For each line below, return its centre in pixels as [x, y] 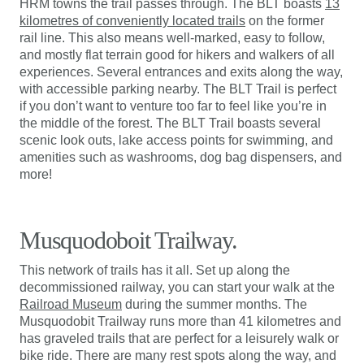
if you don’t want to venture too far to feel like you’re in [173, 106]
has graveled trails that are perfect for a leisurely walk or [179, 338]
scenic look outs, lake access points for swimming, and [176, 140]
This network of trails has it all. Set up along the [155, 270]
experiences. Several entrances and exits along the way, [181, 72]
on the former [285, 21]
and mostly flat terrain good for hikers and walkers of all [177, 55]
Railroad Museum [71, 304]
